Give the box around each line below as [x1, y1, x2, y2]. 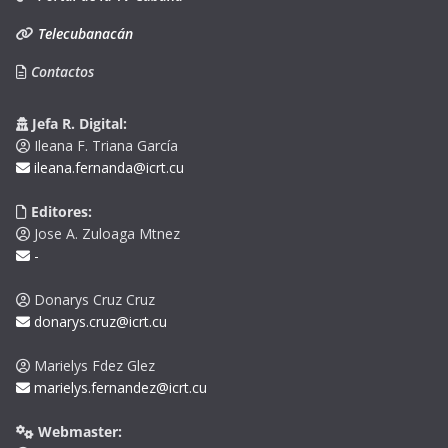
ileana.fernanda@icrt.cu [30, 158, 184, 178]
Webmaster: [34, 422, 122, 442]
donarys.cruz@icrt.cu [30, 312, 167, 332]
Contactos [27, 62, 94, 82]
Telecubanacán [34, 24, 133, 44]
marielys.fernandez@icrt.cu [30, 378, 207, 398]
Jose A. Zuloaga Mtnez [30, 224, 180, 244]
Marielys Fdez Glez [30, 356, 155, 376]
